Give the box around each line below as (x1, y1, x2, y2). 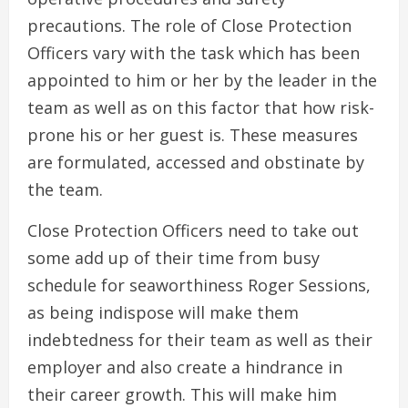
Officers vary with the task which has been (27, 42, 360, 65)
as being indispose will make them (27, 301, 299, 324)
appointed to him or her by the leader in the (27, 69, 377, 92)
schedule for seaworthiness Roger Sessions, (27, 274, 371, 297)
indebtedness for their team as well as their (27, 329, 372, 352)
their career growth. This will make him (27, 383, 337, 406)
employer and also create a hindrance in (27, 356, 342, 379)
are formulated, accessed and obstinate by (27, 151, 364, 174)
